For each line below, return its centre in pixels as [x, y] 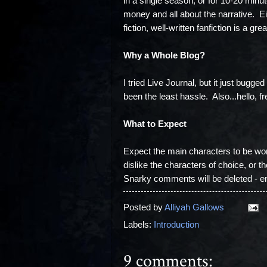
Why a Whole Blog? [164, 55]
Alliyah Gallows [194, 207]
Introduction [176, 224]
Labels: [138, 224]
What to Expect [155, 123]
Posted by [144, 207]
